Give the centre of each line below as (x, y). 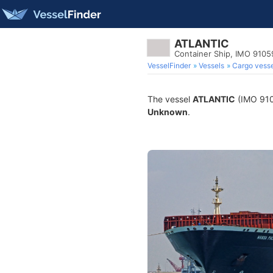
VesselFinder (169, 66)
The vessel (170, 99)
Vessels (211, 66)
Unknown (168, 112)
